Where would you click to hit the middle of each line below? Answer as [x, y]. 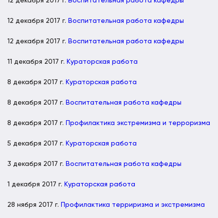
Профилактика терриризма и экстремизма [133, 205]
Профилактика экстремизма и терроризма [138, 123]
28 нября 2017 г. [34, 205]
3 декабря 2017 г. [36, 164]
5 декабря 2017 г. [36, 143]
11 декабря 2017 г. [37, 62]
